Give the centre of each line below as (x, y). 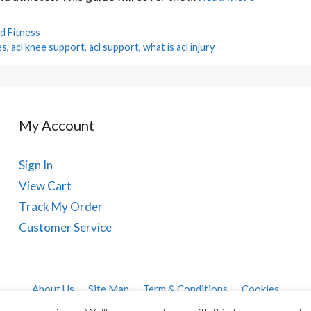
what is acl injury (179, 47)
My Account (56, 125)
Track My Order (60, 207)
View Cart (45, 186)
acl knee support (48, 47)
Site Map (109, 289)
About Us (53, 289)
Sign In (35, 165)
